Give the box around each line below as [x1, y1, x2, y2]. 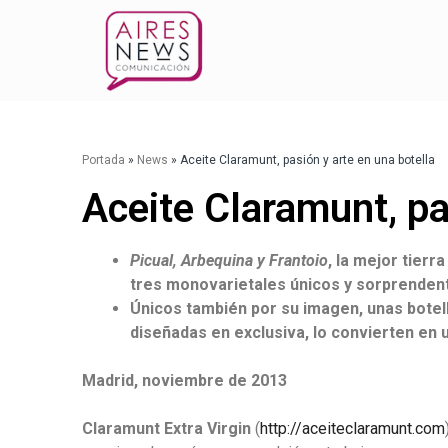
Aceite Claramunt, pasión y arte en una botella [180, 153, 435, 167]
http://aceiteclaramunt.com [260, 419, 445, 438]
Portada [82, 153, 125, 167]
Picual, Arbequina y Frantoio [130, 251, 328, 270]
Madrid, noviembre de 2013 [82, 371, 287, 390]
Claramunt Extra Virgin [82, 419, 251, 438]
